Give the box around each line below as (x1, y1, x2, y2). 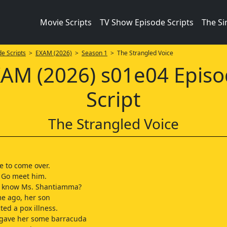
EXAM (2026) (35, 49, 72, 57)
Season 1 (81, 49, 107, 57)
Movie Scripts (40, 17, 92, 28)
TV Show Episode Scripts (99, 17, 194, 28)
